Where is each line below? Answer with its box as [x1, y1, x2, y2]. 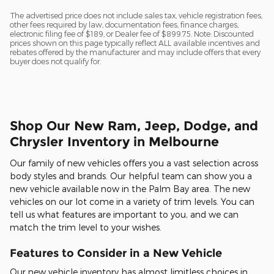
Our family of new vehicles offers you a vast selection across [10, 157, 258, 168]
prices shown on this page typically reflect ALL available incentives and [10, 39, 260, 48]
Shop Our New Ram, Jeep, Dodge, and [10, 118, 258, 134]
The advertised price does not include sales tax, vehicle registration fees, [10, 11, 262, 20]
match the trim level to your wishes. [10, 221, 161, 232]
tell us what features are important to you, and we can [10, 209, 239, 220]
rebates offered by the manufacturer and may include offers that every [10, 48, 261, 57]
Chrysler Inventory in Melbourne [10, 134, 219, 150]
